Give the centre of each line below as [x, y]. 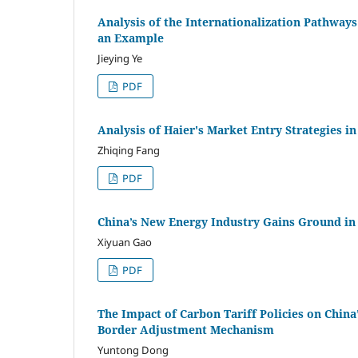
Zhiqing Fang [129, 151]
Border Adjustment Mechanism [186, 329]
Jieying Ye [120, 59]
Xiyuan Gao [125, 242]
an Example [131, 38]
